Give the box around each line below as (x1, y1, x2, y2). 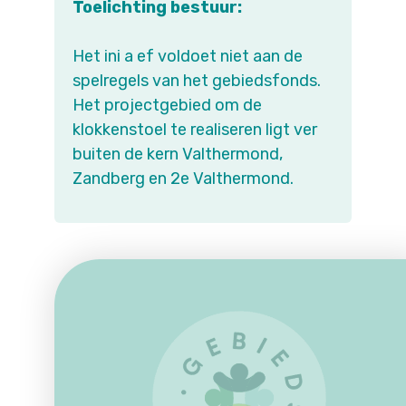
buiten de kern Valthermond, (72, 144, 283, 165)
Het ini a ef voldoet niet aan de (72, 46, 303, 67)
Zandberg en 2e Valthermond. (72, 169, 294, 189)
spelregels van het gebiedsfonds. (72, 71, 321, 92)
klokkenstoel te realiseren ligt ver (72, 120, 317, 140)
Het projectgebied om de (72, 95, 262, 116)
